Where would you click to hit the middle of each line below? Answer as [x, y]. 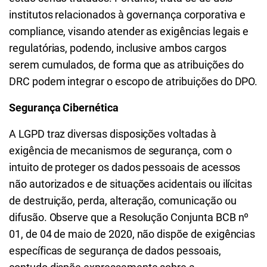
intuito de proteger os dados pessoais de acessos [125, 167]
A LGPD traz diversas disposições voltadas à [113, 134]
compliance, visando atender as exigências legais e [129, 31]
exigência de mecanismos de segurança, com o [120, 150]
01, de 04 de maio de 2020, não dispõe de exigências [132, 234]
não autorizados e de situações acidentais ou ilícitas [131, 184]
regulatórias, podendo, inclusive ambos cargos [118, 48]
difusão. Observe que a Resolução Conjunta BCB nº [129, 217]
